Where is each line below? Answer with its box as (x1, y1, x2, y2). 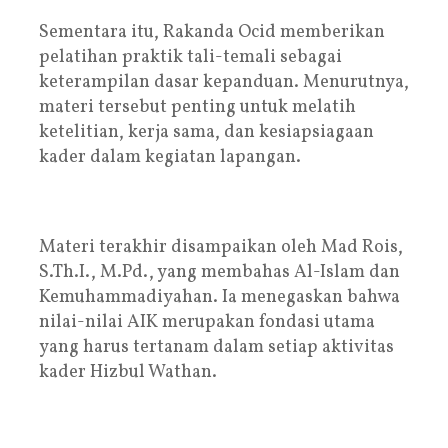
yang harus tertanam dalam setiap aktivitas (39, 334, 394, 360)
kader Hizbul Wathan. (39, 359, 217, 385)
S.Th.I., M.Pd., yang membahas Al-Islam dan (39, 259, 400, 285)
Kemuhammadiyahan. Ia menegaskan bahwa (39, 284, 400, 310)
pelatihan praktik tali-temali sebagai (39, 44, 342, 70)
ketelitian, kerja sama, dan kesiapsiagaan (39, 119, 374, 145)
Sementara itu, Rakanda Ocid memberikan (39, 19, 385, 45)
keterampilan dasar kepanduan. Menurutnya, (39, 69, 409, 95)
